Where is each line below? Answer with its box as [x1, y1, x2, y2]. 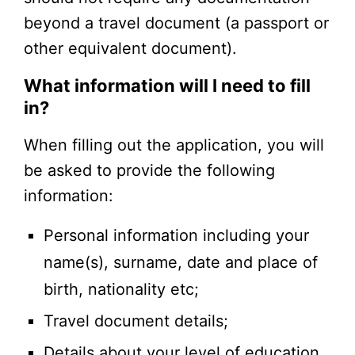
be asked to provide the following [24, 160, 275, 180]
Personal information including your [44, 225, 309, 245]
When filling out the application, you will [24, 135, 324, 155]
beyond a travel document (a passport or [24, 13, 329, 32]
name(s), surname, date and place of [44, 252, 318, 272]
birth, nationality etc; [44, 279, 199, 299]
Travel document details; [44, 311, 228, 330]
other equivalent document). [24, 38, 242, 58]
